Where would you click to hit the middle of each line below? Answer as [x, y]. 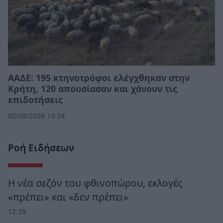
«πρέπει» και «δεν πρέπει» [68, 197]
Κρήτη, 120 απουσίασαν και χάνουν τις [93, 88]
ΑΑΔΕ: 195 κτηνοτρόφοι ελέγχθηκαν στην [99, 77]
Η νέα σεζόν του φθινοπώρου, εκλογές [95, 183]
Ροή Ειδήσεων [41, 148]
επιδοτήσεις [35, 99]
